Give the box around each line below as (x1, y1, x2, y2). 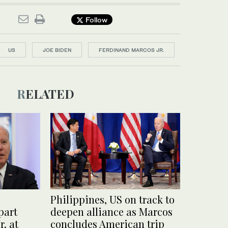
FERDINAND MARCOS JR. (99, 47, 164, 53)
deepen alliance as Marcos (50, 205, 173, 219)
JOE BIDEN (43, 47, 71, 53)
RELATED (25, 85, 74, 102)
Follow (83, 15, 107, 24)
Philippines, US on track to (50, 192, 175, 207)
